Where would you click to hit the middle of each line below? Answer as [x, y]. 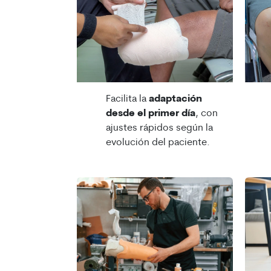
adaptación [175, 100]
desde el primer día [151, 114]
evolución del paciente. [159, 143]
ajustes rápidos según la [159, 129]
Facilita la [127, 100]
